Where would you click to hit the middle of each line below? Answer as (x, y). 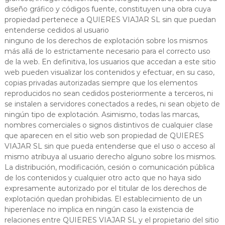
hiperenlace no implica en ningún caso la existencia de (99, 209)
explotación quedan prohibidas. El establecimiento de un (103, 199)
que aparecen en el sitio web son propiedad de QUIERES (104, 135)
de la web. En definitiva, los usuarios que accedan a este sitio (110, 62)
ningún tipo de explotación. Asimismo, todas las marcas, (102, 114)
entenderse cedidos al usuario (57, 30)
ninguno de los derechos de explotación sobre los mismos (106, 40)
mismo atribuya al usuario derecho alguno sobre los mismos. (110, 156)
